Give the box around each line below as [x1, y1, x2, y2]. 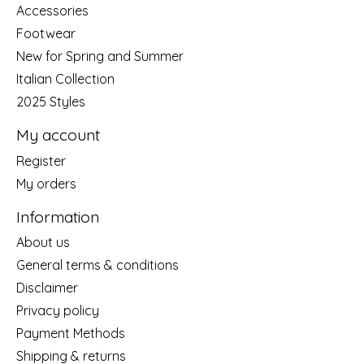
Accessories [16, 2, 89, 19]
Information [16, 206, 99, 227]
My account [16, 125, 100, 145]
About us [16, 234, 70, 251]
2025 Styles [16, 93, 85, 110]
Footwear [16, 25, 76, 42]
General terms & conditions [16, 257, 179, 274]
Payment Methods [16, 325, 125, 342]
